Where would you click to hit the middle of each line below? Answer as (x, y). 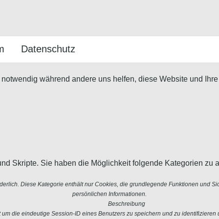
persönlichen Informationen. (109, 194)
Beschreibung (126, 204)
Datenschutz (48, 49)
